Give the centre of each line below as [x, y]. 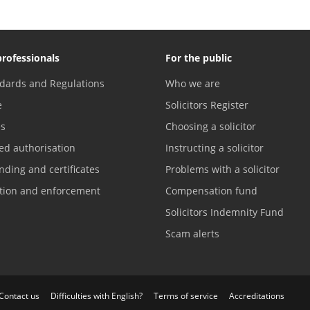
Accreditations [257, 295]
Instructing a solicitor [215, 147]
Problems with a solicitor [222, 169]
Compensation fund [211, 190]
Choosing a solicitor [211, 126]
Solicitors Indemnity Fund [225, 212]
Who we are [193, 83]
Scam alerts [192, 233]
